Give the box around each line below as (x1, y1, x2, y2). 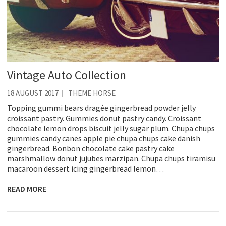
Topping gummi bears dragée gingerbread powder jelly (7, 102, 196, 113)
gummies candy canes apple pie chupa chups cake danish (7, 133, 200, 143)
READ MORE (7, 183, 46, 194)
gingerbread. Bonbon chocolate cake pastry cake (7, 143, 175, 153)
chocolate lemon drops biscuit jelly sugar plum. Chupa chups (7, 123, 215, 133)
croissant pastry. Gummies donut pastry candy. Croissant (7, 112, 201, 123)
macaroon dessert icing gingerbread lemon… (7, 163, 164, 174)
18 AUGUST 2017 (7, 88, 59, 98)
